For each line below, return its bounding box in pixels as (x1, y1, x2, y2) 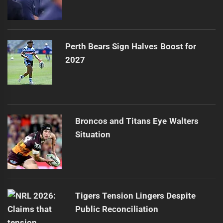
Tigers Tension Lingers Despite (75, 190, 196, 201)
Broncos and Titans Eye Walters (75, 115, 199, 126)
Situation (75, 129, 111, 139)
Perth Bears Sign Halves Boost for (65, 41, 196, 51)
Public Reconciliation (75, 204, 158, 214)
